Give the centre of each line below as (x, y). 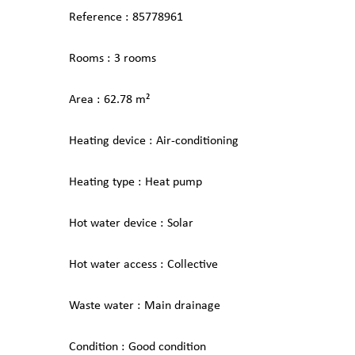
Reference (97, 17)
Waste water (103, 306)
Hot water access (115, 265)
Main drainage (182, 306)
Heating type (103, 182)
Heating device (109, 141)
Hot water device (115, 223)
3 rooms (135, 59)
